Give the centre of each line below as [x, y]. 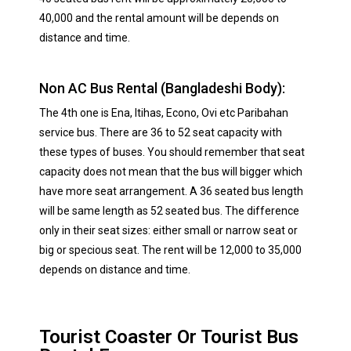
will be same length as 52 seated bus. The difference [169, 211]
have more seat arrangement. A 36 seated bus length [171, 191]
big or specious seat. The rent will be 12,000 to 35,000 [170, 250]
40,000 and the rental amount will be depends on [159, 18]
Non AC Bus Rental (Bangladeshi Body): [162, 88]
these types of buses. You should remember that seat [172, 152]
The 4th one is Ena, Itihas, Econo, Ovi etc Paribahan [164, 113]
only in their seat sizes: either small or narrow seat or [168, 230]
